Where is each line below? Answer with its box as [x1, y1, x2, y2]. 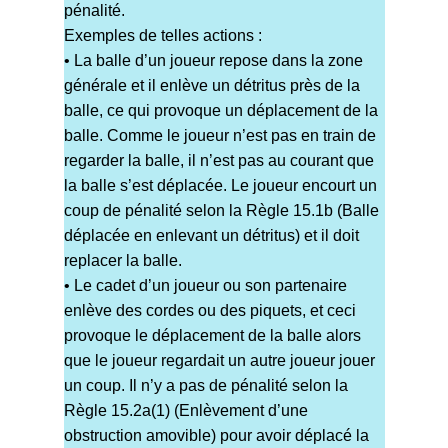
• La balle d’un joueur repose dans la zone [63, 52, 363, 70]
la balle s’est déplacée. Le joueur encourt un [63, 177, 377, 195]
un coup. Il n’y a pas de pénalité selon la [63, 377, 348, 395]
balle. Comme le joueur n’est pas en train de [63, 127, 376, 145]
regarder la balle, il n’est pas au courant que [63, 152, 374, 170]
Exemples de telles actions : [63, 27, 262, 45]
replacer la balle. [63, 252, 182, 270]
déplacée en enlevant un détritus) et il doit [63, 227, 359, 245]
